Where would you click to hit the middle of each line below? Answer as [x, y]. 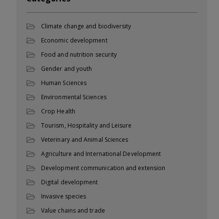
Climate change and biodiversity [86, 26]
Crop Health [58, 111]
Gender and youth [67, 68]
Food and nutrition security [79, 54]
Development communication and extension [103, 168]
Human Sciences [64, 83]
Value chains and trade [73, 210]
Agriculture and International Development [101, 153]
